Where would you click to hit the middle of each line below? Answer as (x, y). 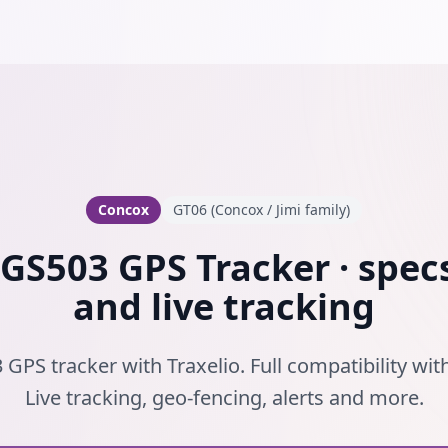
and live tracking (224, 306)
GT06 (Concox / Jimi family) (261, 209)
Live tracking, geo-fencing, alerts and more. (224, 397)
